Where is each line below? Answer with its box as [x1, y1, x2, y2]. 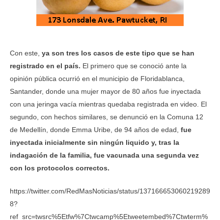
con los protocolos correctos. [10, 164, 110, 172]
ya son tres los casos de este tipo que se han [40, 49, 194, 57]
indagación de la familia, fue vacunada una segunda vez [10, 151, 199, 159]
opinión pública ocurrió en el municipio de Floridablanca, [10, 75, 185, 82]
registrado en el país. [10, 62, 82, 70]
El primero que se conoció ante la [82, 62, 187, 70]
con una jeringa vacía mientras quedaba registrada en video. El [10, 100, 207, 108]
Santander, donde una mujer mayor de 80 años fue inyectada [10, 87, 201, 95]
